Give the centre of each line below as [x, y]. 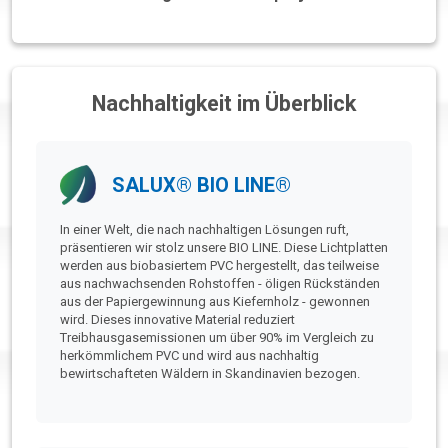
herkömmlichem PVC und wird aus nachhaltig [189, 356]
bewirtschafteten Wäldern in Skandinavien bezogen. [210, 374]
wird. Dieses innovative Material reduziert [177, 320]
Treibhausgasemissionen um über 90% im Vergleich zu [217, 338]
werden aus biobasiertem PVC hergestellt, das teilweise [219, 266]
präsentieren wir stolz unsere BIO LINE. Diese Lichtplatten [224, 248]
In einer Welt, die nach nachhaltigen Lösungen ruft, [204, 230]
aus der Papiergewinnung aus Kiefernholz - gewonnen [215, 302]
